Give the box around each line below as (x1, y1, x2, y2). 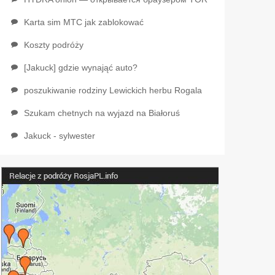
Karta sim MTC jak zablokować (23, 17, 144, 27)
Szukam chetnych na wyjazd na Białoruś (23, 108, 180, 118)
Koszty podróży (23, 40, 83, 50)
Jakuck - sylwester (23, 131, 95, 141)
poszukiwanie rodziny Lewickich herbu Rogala (23, 85, 202, 95)
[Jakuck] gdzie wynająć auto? (23, 63, 137, 72)
